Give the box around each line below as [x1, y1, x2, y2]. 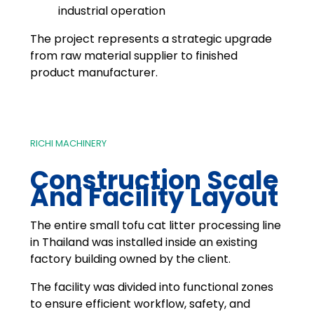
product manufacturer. [29, 64, 158, 81]
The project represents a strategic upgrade [29, 30, 272, 47]
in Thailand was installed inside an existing [29, 234, 257, 251]
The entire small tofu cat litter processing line [29, 217, 281, 234]
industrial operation [57, 2, 165, 19]
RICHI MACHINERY [29, 136, 107, 150]
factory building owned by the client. [29, 251, 231, 268]
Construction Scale [29, 163, 278, 199]
